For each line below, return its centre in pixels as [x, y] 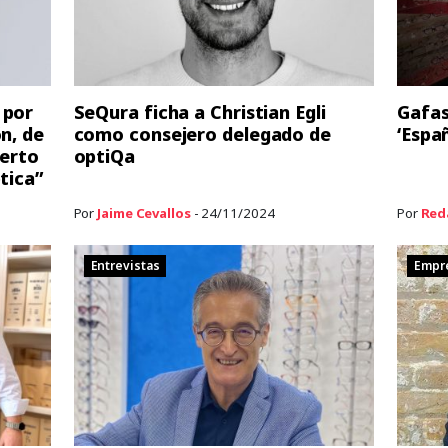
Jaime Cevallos [144, 212]
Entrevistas [125, 266]
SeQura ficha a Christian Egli [199, 111]
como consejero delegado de [202, 133]
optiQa [104, 155]
